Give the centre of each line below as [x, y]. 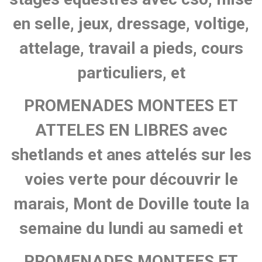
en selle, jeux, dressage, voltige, [131, 24]
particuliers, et [131, 73]
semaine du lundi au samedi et [131, 229]
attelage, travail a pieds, [110, 49]
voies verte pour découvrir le [131, 180]
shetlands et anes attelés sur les [131, 155]
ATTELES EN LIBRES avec [131, 130]
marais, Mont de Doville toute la [131, 204]
